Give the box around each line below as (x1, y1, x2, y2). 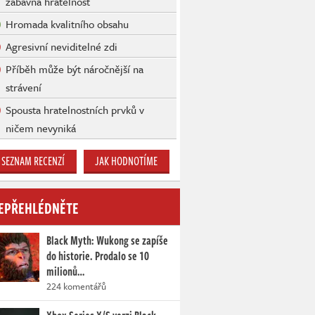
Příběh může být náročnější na (6, 61, 143, 77)
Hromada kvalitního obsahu (6, 16, 129, 32)
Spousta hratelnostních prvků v (6, 102, 144, 118)
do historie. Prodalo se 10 (46, 247, 149, 265)
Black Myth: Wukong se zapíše (46, 232, 168, 250)
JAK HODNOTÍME (95, 153, 158, 170)
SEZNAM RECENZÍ (1, 153, 65, 170)
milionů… (46, 263, 84, 281)
